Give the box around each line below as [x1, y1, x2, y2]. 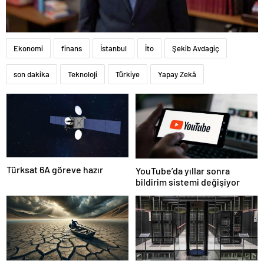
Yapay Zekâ [158, 69, 196, 79]
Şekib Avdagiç [172, 43, 219, 53]
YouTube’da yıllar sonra [136, 164, 230, 176]
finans [61, 43, 82, 53]
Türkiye [115, 69, 140, 79]
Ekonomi [14, 43, 43, 53]
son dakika [14, 69, 49, 79]
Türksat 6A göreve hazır [6, 164, 103, 176]
